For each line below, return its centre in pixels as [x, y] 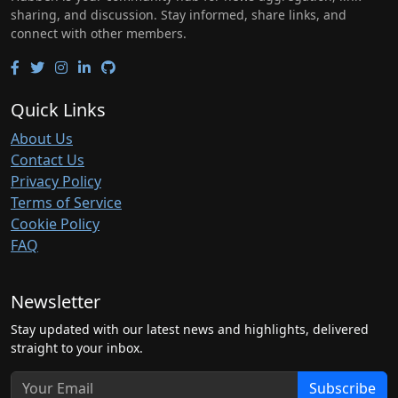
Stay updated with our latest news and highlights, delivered [190, 329]
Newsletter [56, 302]
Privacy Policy [56, 181]
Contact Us [48, 160]
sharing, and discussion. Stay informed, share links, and [179, 15]
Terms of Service [66, 203]
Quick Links [58, 110]
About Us [42, 139]
